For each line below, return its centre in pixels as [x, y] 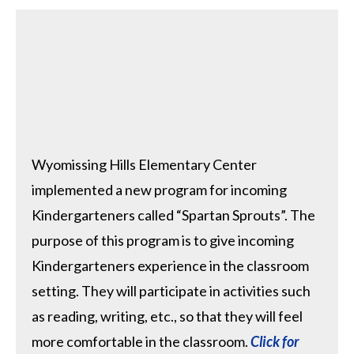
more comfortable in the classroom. [141, 342]
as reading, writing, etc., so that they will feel [167, 316]
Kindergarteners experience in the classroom [170, 266]
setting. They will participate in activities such [171, 291]
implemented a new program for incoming [159, 190]
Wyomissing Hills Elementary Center [144, 165]
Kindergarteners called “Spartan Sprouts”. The [173, 215]
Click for [275, 342]
